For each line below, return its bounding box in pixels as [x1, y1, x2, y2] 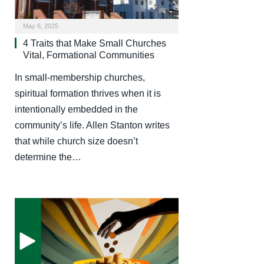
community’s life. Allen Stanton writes [15, 120, 170, 130]
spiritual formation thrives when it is [15, 88, 161, 98]
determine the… [15, 151, 81, 162]
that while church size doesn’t [15, 136, 138, 146]
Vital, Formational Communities [23, 49, 154, 60]
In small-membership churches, [15, 72, 145, 82]
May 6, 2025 [23, 22, 58, 29]
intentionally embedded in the [15, 104, 138, 114]
